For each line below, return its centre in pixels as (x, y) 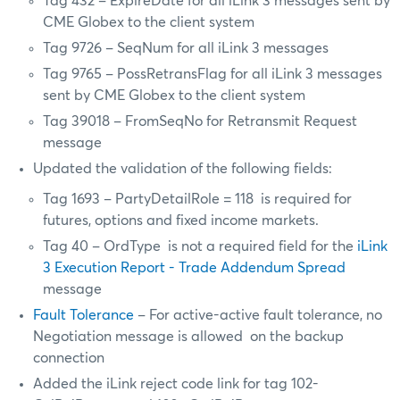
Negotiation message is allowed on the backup (188, 336)
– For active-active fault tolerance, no (258, 315)
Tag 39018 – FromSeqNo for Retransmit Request (200, 121)
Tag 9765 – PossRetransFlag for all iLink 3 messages (213, 74)
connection (69, 358)
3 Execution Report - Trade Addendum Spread (195, 267)
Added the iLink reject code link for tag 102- (176, 383)
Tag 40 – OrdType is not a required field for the (200, 246)
